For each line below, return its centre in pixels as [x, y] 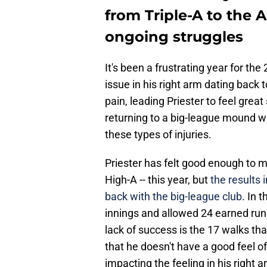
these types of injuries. [158, 135]
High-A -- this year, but [158, 180]
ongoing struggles [174, 37]
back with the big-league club [173, 197]
